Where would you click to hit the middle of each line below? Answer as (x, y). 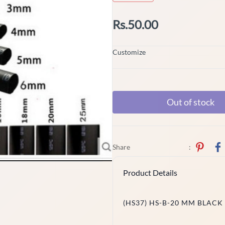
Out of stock (191, 102)
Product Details (150, 173)
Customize (129, 52)
